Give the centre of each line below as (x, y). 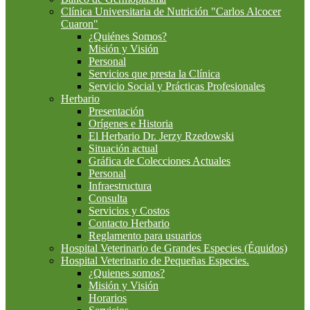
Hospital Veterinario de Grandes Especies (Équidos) (174, 248)
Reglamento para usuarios (145, 235)
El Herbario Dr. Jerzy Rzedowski (161, 136)
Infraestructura (120, 185)
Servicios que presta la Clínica (154, 73)
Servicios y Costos (129, 210)
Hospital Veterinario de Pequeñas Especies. (155, 260)
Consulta (108, 198)
